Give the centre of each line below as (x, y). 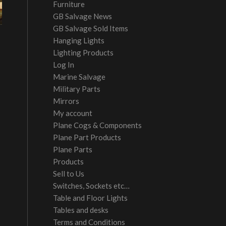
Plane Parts (73, 149)
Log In (64, 65)
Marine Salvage (79, 77)
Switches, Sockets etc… (92, 186)
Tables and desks (81, 210)
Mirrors (66, 101)
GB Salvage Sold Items (91, 28)
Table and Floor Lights (91, 198)
